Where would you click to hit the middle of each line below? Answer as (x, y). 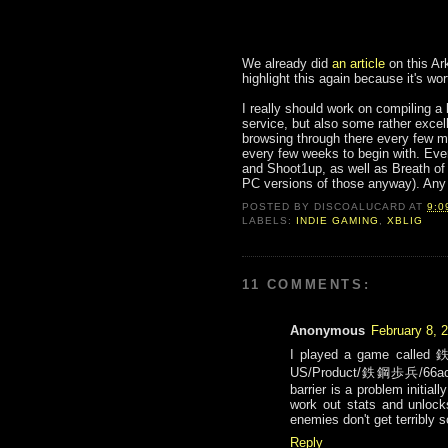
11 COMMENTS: (306, 285)
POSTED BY (278, 207)
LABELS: (269, 221)
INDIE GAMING (338, 221)
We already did (287, 63)
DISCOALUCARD (360, 207)
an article (358, 63)
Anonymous (327, 331)
